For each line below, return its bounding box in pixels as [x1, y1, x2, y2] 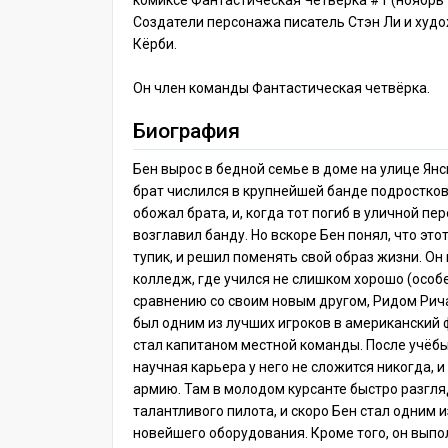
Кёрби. [133, 36, 177, 52]
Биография [133, 119, 240, 143]
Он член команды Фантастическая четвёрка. [133, 80, 430, 96]
